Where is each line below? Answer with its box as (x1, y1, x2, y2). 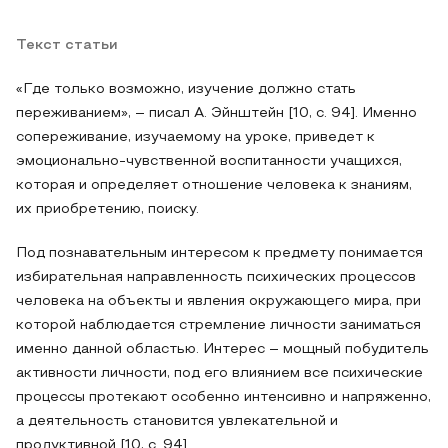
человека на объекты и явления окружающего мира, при (16, 295, 421, 308)
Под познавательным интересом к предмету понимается (16, 247, 423, 260)
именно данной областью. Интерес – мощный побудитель (16, 343, 429, 356)
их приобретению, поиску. (16, 203, 199, 216)
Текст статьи (16, 39, 118, 52)
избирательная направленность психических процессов (16, 271, 416, 284)
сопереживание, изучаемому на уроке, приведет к (16, 131, 375, 144)
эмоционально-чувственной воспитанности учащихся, (16, 155, 402, 168)
